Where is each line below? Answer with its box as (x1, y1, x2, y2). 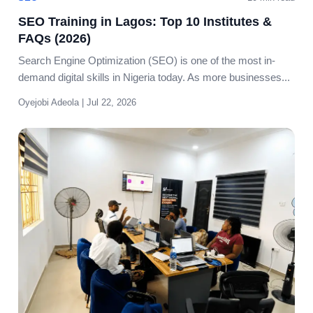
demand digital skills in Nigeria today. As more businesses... (18, 71, 290, 83)
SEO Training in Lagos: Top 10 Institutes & (18, 15, 272, 29)
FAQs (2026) (18, 31, 91, 45)
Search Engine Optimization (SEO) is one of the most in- (18, 54, 275, 66)
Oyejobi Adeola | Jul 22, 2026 (18, 97, 136, 108)
